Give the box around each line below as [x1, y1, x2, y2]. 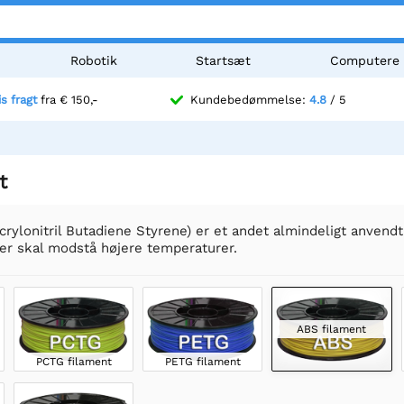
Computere [330, 53, 400, 68]
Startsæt [196, 53, 252, 68]
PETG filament [164, 354, 241, 368]
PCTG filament [35, 354, 112, 368]
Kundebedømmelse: [190, 93, 309, 107]
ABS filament [297, 322, 367, 335]
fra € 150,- [36, 93, 98, 107]
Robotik [69, 53, 117, 68]
